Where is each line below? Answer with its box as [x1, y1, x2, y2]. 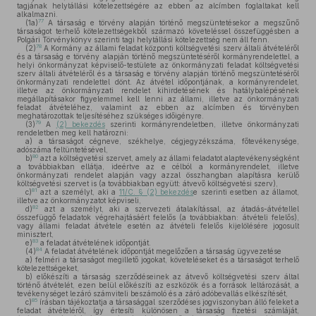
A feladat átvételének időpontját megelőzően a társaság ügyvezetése [42, 247, 281, 255]
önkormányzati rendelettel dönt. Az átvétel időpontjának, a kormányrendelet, [17, 78, 299, 86]
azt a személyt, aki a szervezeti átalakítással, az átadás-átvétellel [39, 205, 299, 213]
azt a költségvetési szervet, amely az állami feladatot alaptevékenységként [38, 154, 299, 162]
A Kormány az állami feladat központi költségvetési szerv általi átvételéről [42, 44, 299, 52]
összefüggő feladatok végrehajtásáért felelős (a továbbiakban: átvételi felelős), [17, 213, 299, 221]
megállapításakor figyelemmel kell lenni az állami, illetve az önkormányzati [17, 95, 299, 103]
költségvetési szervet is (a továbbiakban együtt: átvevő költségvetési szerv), [17, 179, 278, 188]
